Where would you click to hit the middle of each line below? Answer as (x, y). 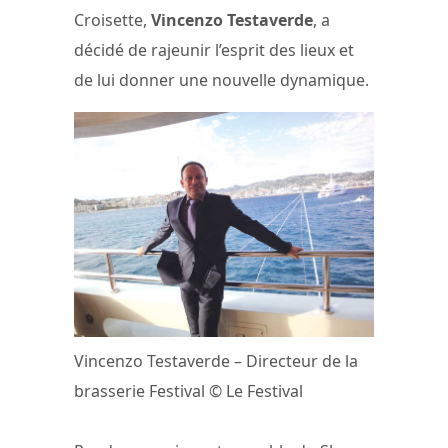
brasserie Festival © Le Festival (188, 391)
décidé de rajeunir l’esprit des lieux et (214, 49)
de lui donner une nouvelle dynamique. (221, 79)
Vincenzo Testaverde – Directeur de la (216, 361)
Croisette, (112, 19)
